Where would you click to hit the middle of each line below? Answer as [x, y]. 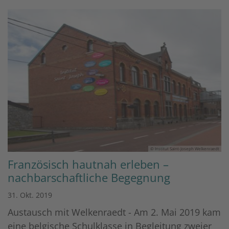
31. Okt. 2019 [30, 195]
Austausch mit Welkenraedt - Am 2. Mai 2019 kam [114, 212]
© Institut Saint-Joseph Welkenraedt [185, 149]
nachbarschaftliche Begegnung [89, 178]
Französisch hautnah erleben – [88, 165]
